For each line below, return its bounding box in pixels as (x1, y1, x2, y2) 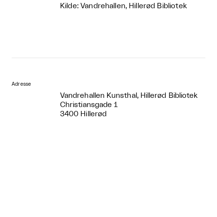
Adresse (12, 82, 31, 87)
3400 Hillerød (60, 110, 107, 118)
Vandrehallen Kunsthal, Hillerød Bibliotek (60, 92, 198, 100)
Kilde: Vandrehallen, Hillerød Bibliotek (60, 2, 187, 10)
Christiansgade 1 (60, 101, 118, 109)
